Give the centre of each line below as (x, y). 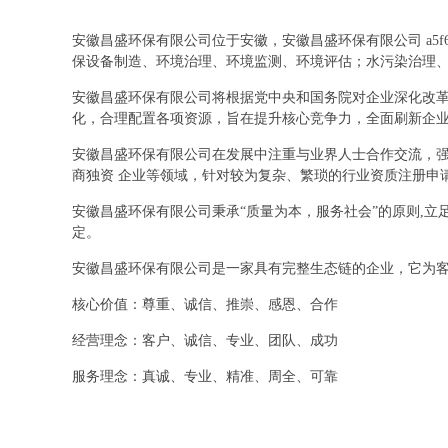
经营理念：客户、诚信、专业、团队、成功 (205, 340)
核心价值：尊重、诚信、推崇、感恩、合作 (205, 304)
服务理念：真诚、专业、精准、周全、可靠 (205, 376)
